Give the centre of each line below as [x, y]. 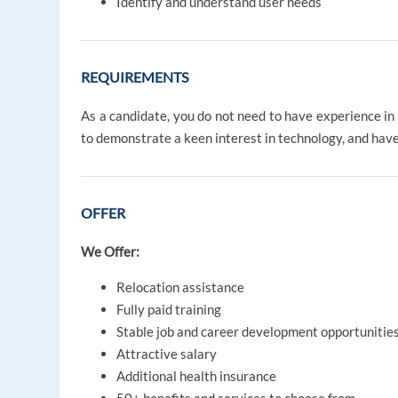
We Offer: [111, 252]
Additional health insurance [197, 376]
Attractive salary [167, 354]
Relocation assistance [181, 287]
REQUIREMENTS [135, 77]
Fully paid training [169, 310]
